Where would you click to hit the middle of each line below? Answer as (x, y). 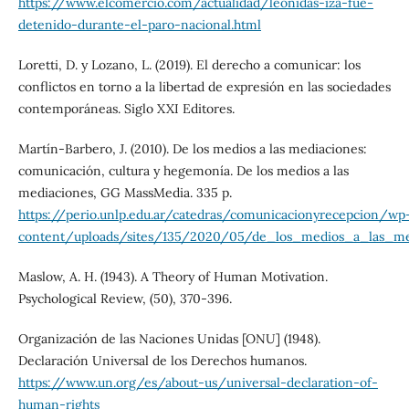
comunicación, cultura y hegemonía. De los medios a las (183, 170)
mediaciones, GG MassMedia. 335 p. (125, 192)
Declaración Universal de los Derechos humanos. (162, 360)
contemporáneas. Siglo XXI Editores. (126, 108)
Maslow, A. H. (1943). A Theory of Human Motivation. (173, 276)
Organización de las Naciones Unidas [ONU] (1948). (169, 338)
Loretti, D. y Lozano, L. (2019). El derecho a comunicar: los (189, 64)
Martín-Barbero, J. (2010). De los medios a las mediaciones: (192, 148)
